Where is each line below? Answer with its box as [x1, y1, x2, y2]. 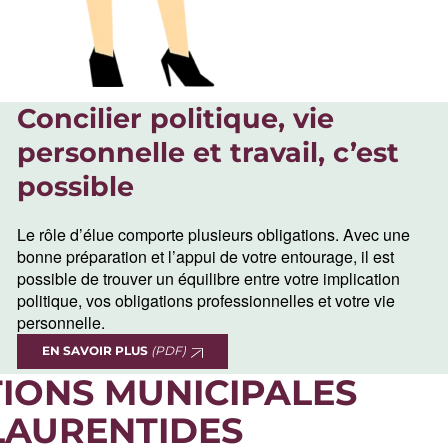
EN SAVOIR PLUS [42, 343, 152, 359]
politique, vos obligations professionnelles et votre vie [17, 289, 396, 313]
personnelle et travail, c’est [17, 136, 400, 170]
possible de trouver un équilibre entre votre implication [17, 267, 401, 291]
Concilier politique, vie [17, 102, 335, 136]
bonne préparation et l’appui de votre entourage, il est [17, 245, 395, 269]
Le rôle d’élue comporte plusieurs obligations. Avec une [17, 223, 411, 247]
